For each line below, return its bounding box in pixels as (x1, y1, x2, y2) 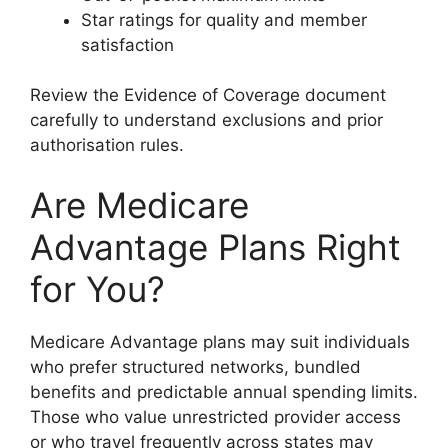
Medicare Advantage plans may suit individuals (30, 331, 410, 352)
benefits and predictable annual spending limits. (30, 381, 418, 402)
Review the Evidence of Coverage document (30, 85, 386, 105)
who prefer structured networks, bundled (30, 356, 361, 377)
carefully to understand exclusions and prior (30, 110, 383, 130)
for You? (30, 267, 165, 310)
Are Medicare (30, 183, 249, 226)
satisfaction (81, 34, 174, 55)
